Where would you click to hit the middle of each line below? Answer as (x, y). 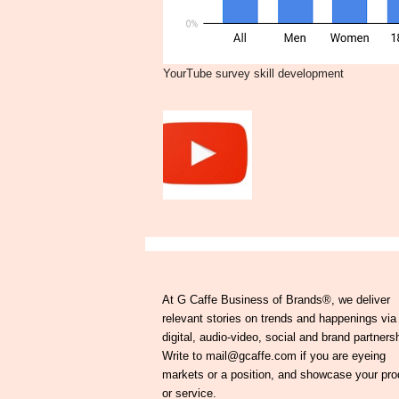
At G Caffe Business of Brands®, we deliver (276, 300)
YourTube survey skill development (253, 73)
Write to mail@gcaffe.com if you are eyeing (273, 356)
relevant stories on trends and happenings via (279, 318)
